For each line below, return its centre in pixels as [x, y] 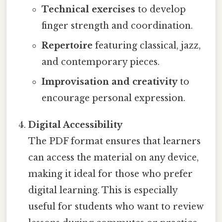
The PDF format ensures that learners [115, 141]
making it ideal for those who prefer [111, 174]
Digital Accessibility [76, 125]
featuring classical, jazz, [146, 46]
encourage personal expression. [113, 98]
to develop [160, 10]
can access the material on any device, [114, 158]
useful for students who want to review [116, 207]
